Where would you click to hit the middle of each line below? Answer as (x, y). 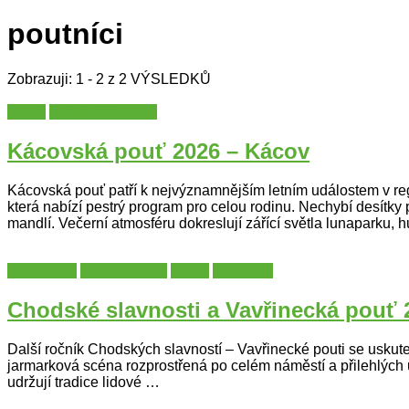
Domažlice (42, 270)
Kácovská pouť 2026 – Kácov (158, 151)
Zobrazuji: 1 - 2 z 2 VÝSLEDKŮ (109, 79)
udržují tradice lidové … (84, 382)
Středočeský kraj (103, 111)
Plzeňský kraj (124, 270)
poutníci (65, 34)
